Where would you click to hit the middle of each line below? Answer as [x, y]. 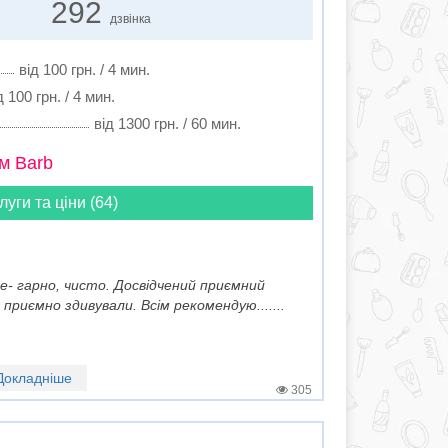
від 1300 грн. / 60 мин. [167, 123]
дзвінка [131, 19]
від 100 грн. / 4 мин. [84, 69]
